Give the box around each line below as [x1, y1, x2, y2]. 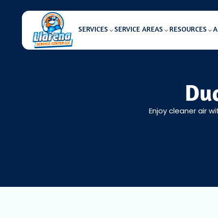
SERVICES [78, 26, 108, 34]
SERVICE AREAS [114, 26, 163, 34]
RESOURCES [169, 26, 207, 34]
